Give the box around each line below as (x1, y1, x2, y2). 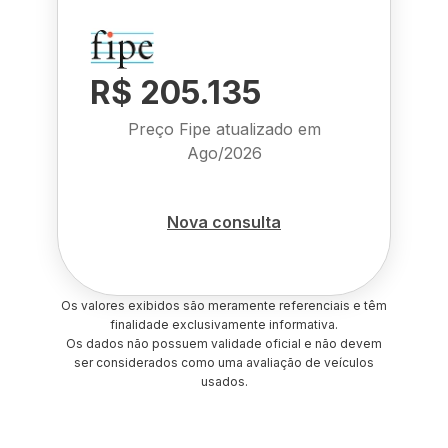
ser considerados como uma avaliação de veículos (74, 355, 374, 370)
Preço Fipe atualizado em (127, 119, 321, 139)
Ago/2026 (186, 143, 262, 163)
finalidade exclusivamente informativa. (110, 317, 338, 332)
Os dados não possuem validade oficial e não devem (66, 336, 382, 351)
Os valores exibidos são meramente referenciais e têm (61, 298, 387, 313)
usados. (200, 374, 248, 389)
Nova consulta (167, 211, 281, 232)
